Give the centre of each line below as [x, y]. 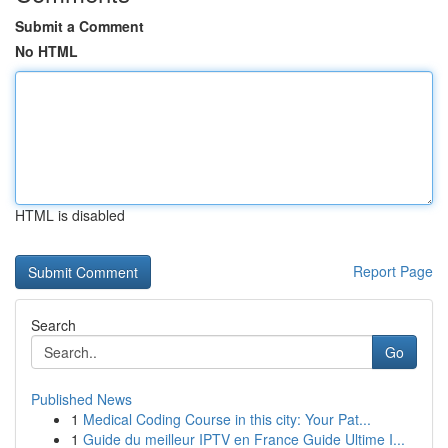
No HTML [46, 51]
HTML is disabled [70, 215]
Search [53, 325]
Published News [81, 399]
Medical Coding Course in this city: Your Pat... [227, 419]
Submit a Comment [79, 26]
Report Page [393, 271]
